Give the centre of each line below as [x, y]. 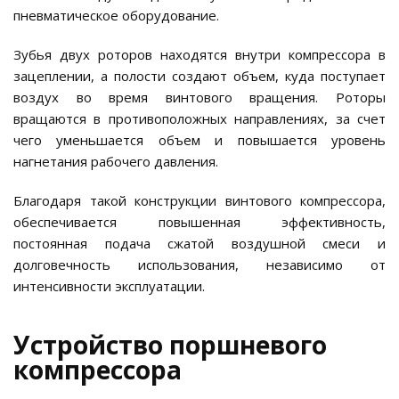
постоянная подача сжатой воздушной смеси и [199, 244]
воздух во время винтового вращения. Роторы [199, 98]
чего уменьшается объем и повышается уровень [199, 140]
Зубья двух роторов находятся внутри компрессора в [199, 55]
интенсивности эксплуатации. [109, 286]
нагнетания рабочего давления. [116, 162]
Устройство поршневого [170, 345]
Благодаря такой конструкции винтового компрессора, [199, 201]
